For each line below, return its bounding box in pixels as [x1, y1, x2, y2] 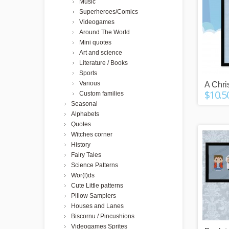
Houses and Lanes [71, 202, 124, 210]
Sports [79, 70, 97, 77]
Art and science [79, 49, 122, 56]
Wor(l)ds [71, 172, 95, 179]
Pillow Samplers [71, 192, 116, 199]
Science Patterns [71, 162, 118, 169]
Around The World [79, 29, 130, 36]
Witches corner [71, 131, 112, 138]
